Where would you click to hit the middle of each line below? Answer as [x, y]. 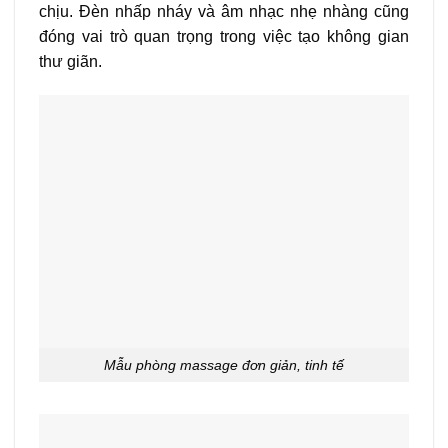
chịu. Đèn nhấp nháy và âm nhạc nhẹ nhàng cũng [224, 12]
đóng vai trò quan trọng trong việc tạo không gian [224, 37]
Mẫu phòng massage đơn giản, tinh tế [224, 364]
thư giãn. [70, 62]
